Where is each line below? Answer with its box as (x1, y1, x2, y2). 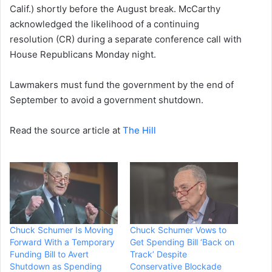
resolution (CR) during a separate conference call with (10, 33, 242, 46)
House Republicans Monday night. (10, 49, 156, 61)
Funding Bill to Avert (10, 249, 89, 260)
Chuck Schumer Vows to (130, 225, 226, 236)
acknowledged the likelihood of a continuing (10, 18, 199, 30)
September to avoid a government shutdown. (10, 94, 203, 106)
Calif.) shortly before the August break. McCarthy (10, 3, 220, 15)
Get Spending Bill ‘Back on (130, 237, 234, 248)
